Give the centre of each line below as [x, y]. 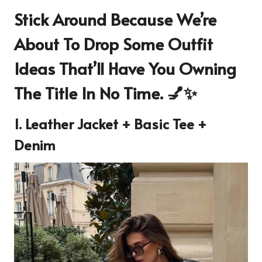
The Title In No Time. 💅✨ [106, 92]
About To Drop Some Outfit [113, 43]
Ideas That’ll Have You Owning [125, 68]
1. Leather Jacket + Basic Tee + [110, 123]
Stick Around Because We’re [115, 19]
